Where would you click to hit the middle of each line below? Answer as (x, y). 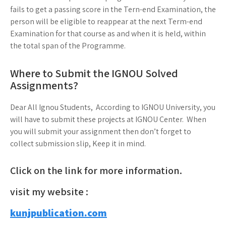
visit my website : (49, 192)
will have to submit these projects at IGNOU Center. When (108, 119)
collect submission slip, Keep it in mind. (78, 144)
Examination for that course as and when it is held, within (108, 34)
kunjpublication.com (59, 213)
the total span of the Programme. (68, 46)
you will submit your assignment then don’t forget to (101, 131)
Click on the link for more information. (96, 171)
